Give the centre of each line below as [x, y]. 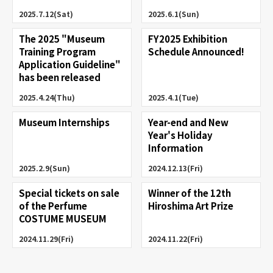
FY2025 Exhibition [187, 39]
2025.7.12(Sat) [46, 14]
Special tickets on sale [69, 193]
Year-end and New [188, 122]
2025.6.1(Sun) [173, 14]
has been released [59, 77]
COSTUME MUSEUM [62, 218]
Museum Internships [64, 122]
